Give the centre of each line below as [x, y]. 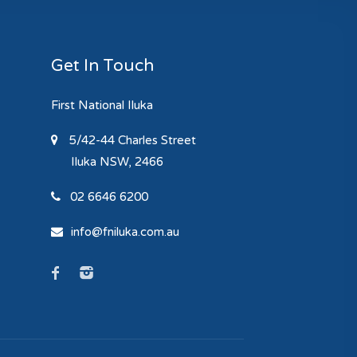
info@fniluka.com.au [125, 232]
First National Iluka [102, 105]
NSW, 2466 [131, 162]
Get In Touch [102, 66]
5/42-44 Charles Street [131, 140]
